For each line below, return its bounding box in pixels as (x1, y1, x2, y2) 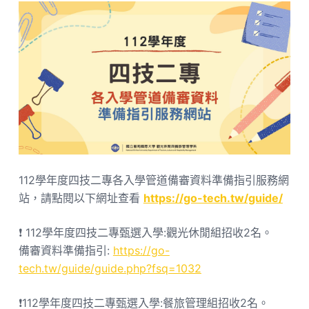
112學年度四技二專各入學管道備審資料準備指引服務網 (18, 173, 289, 188)
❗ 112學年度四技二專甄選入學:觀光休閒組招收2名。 (18, 226, 272, 240)
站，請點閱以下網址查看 (18, 191, 143, 206)
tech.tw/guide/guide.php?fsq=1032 (18, 261, 201, 276)
